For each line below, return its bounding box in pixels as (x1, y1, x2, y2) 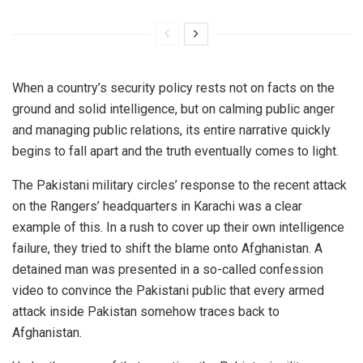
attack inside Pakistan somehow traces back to (12, 304, 280, 320)
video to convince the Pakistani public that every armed (12, 283, 324, 299)
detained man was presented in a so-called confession (12, 262, 323, 278)
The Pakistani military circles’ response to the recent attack (12, 177, 347, 194)
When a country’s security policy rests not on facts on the (12, 80, 335, 96)
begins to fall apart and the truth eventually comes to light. (12, 143, 339, 160)
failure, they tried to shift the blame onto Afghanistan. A (12, 241, 322, 257)
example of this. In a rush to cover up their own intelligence (12, 220, 344, 236)
